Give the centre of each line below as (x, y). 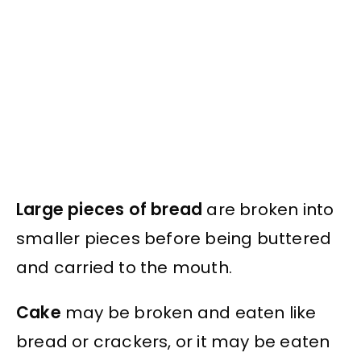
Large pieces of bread (110, 209)
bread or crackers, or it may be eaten (173, 342)
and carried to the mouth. (124, 267)
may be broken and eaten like (189, 313)
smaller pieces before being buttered (174, 238)
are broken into (268, 209)
